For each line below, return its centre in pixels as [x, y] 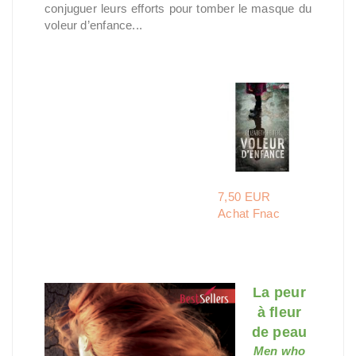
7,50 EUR [244, 197]
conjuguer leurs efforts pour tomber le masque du [178, 8]
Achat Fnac [249, 213]
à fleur [279, 312]
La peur [279, 292]
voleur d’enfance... [93, 25]
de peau [279, 332]
